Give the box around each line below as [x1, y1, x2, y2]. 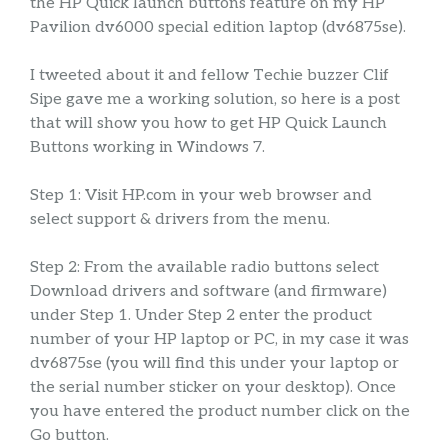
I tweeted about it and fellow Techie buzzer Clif [30, 65, 389, 85]
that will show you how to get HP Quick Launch [30, 113, 387, 133]
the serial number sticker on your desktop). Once [30, 377, 396, 397]
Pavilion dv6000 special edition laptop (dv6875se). [30, 17, 406, 37]
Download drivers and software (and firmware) [30, 281, 387, 301]
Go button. [30, 425, 109, 445]
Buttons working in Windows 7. [30, 137, 265, 157]
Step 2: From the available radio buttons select [30, 257, 379, 277]
